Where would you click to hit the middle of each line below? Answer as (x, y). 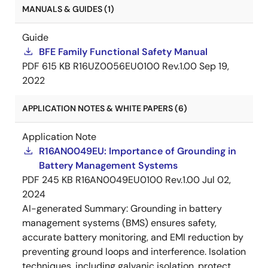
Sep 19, (214, 66)
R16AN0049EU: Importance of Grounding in (138, 151)
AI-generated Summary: (76, 208)
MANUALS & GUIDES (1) (68, 9)
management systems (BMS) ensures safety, (119, 223)
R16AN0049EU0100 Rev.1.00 (138, 179)
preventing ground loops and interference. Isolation (134, 251)
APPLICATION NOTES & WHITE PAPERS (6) (105, 108)
